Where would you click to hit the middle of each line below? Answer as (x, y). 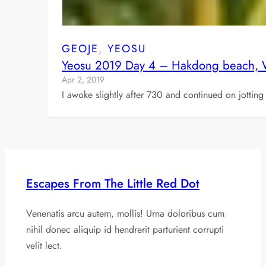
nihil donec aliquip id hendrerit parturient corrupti (125, 229)
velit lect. (44, 245)
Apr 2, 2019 (83, 80)
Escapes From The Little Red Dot (113, 183)
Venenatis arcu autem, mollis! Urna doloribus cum (125, 213)
